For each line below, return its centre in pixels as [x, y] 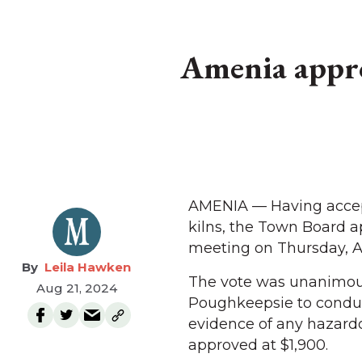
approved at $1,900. [258, 345]
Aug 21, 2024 [76, 288]
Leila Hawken [88, 267]
